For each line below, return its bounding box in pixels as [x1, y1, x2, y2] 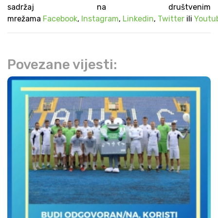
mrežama [7, 14, 43, 23]
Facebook [43, 14, 77, 23]
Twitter [158, 14, 184, 23]
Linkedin [123, 14, 154, 23]
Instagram [81, 14, 119, 23]
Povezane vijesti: [7, 56, 117, 73]
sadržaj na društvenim [7, 2, 211, 12]
